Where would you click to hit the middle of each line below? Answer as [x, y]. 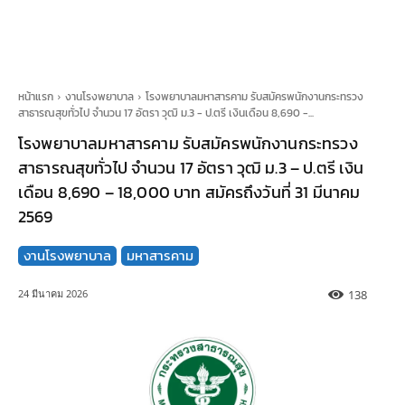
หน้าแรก [36, 97]
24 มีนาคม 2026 [53, 294]
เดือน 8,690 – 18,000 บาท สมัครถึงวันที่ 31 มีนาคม [189, 192]
